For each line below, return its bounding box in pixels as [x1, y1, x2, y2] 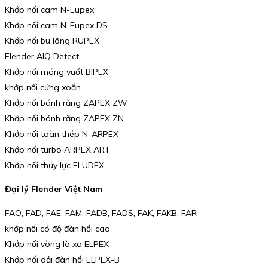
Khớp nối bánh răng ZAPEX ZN [5, 113, 124, 124]
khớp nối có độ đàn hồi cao [5, 223, 110, 234]
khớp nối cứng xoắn [5, 82, 81, 93]
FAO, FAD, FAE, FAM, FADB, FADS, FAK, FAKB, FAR [5, 207, 197, 218]
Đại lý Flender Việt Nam [5, 183, 102, 194]
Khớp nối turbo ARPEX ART [5, 144, 110, 156]
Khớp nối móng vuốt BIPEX [5, 66, 108, 78]
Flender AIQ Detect [5, 51, 79, 62]
